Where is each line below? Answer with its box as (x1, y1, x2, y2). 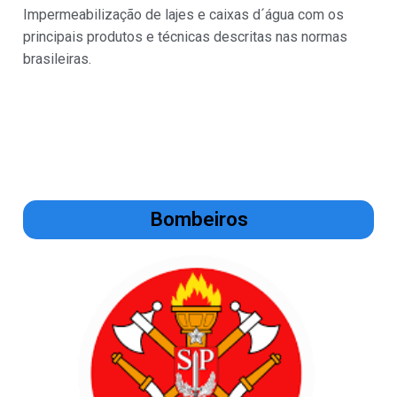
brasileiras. (23, 51, 91, 68)
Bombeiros (149, 207, 248, 232)
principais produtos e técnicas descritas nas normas (23, 28, 347, 46)
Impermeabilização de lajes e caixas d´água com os (23, 6, 344, 24)
